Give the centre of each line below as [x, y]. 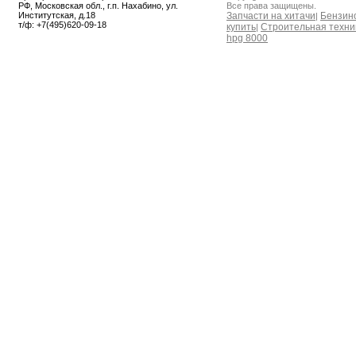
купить [241, 27]
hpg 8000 [247, 38]
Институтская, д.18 [57, 15]
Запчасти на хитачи [271, 16]
